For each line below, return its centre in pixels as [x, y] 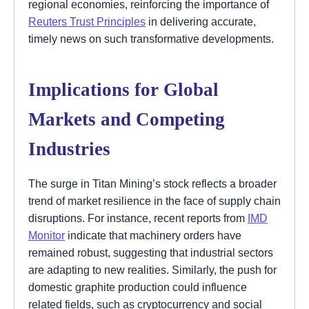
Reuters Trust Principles [87, 21]
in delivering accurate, [201, 21]
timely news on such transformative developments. [151, 38]
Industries [69, 149]
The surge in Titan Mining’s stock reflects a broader [152, 183]
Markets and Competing [127, 119]
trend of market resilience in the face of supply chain [154, 200]
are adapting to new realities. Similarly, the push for [152, 269]
